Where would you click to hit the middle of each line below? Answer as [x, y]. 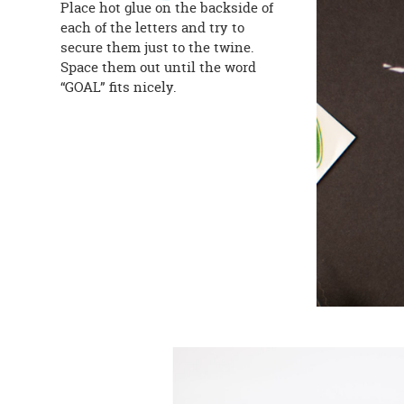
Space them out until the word [159, 68]
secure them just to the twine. [158, 48]
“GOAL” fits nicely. [119, 87]
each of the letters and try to [153, 28]
